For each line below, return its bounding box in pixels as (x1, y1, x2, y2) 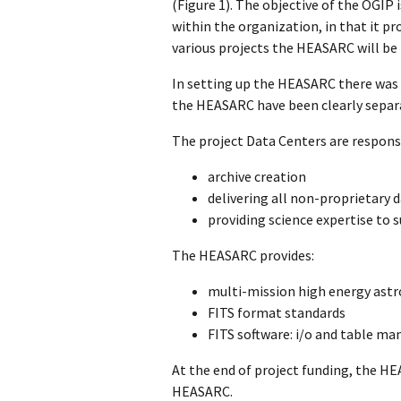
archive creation (208, 166, 306, 185)
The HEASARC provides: (172, 245, 314, 264)
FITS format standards (208, 303, 346, 321)
